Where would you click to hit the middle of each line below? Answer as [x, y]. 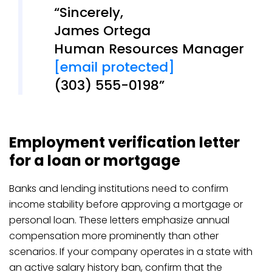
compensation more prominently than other [114, 236]
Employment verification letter [124, 142]
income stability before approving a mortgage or [126, 204]
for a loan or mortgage [95, 160]
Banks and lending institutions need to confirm [119, 188]
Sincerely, [91, 12]
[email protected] [114, 67]
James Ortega [102, 30]
